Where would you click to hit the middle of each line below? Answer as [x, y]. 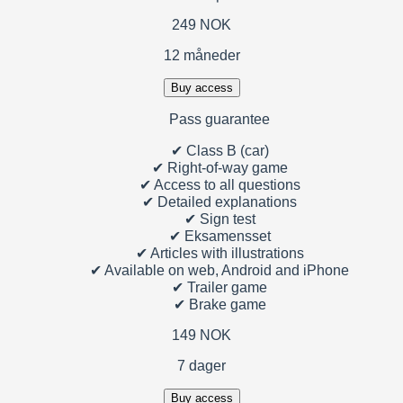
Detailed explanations [225, 201]
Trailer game [225, 287]
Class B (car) [225, 150]
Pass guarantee [219, 119]
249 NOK [201, 24]
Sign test [225, 219]
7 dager [201, 365]
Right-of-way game [225, 167]
